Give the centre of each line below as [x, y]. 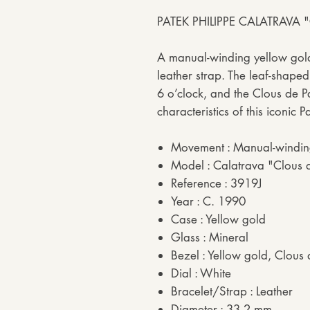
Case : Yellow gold [218, 219]
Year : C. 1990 [208, 201]
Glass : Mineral [210, 237]
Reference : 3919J [216, 183]
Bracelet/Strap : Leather [232, 291]
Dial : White [201, 273]
